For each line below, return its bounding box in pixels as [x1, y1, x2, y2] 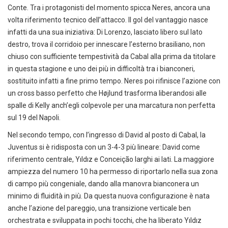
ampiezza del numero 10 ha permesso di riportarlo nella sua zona [8, 167, 218, 176]
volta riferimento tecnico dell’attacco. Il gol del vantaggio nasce [8, 16, 208, 24]
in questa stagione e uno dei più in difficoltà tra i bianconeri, [8, 65, 195, 73]
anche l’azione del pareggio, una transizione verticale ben [8, 204, 191, 213]
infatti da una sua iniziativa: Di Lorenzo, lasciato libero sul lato [8, 28, 203, 37]
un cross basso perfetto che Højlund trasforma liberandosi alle [8, 89, 207, 98]
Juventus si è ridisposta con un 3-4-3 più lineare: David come [8, 143, 200, 152]
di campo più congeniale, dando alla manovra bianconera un [8, 180, 199, 188]
